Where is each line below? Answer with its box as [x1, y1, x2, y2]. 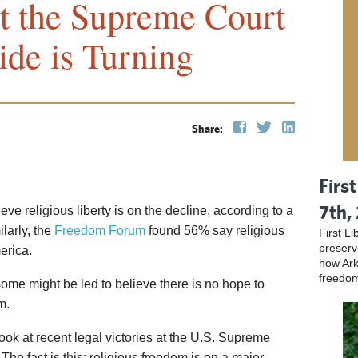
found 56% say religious [145, 224, 284, 237]
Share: [192, 122, 225, 135]
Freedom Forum [54, 224, 145, 237]
